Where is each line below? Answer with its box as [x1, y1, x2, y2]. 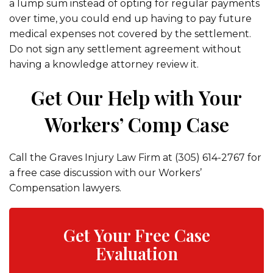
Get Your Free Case [63, 224, 210, 246]
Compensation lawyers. [9, 182, 121, 194]
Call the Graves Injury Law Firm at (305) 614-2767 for [9, 152, 261, 163]
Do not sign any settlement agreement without [9, 43, 241, 55]
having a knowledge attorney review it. [9, 58, 199, 70]
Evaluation [95, 242, 178, 264]
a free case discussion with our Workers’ [9, 167, 202, 179]
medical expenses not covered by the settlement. [9, 28, 251, 40]
